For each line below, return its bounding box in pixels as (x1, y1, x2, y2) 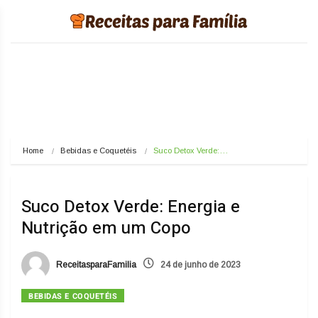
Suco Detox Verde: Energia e (21, 194, 240, 219)
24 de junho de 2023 (158, 260, 241, 270)
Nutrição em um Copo (21, 216, 191, 241)
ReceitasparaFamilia (54, 260, 136, 270)
